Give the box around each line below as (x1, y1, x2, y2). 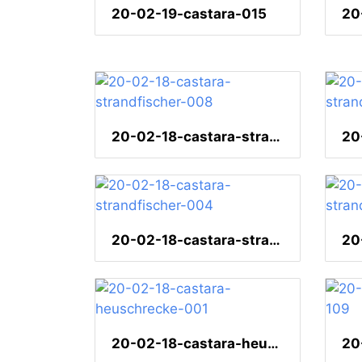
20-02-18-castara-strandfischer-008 (269, 128, 280, 145)
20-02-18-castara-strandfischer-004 (269, 232, 280, 249)
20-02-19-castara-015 (112, 5, 267, 22)
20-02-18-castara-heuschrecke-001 (267, 335, 279, 352)
